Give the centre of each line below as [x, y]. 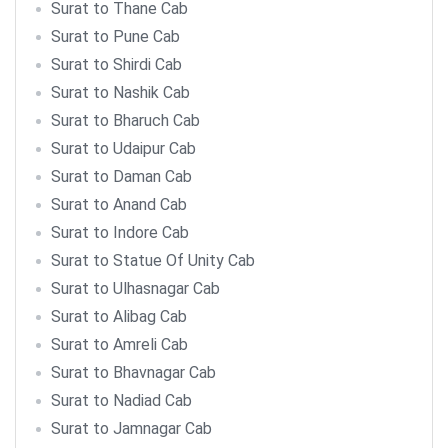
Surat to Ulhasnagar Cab [135, 288]
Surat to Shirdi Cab [116, 64]
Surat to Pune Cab [115, 36]
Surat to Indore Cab [120, 232]
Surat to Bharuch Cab [125, 120]
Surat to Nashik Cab [120, 92]
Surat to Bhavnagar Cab [133, 372]
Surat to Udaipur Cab [123, 148]
